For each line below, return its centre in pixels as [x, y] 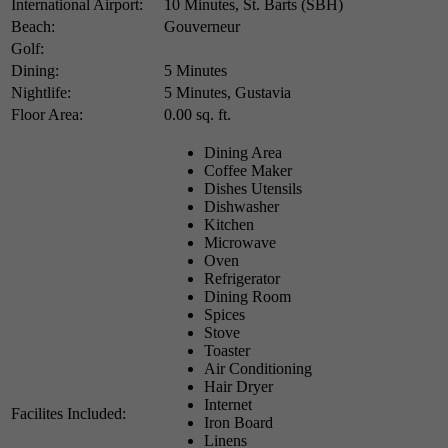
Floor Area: [47, 114]
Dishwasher [241, 206]
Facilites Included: [68, 413]
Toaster [227, 350]
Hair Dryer [238, 386]
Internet [228, 404]
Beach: [33, 26]
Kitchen [229, 224]
